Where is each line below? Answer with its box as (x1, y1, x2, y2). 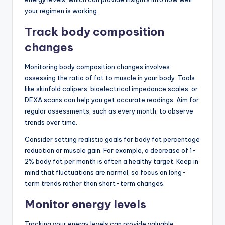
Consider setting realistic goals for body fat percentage (25, 135, 200, 143)
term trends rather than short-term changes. (25, 179, 165, 187)
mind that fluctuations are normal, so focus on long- (25, 168, 186, 176)
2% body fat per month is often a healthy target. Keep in (25, 157, 198, 165)
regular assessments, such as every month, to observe (25, 106, 193, 115)
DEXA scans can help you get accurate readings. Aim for (25, 95, 199, 104)
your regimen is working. (25, 6, 98, 15)
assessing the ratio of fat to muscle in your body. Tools (25, 73, 195, 82)
